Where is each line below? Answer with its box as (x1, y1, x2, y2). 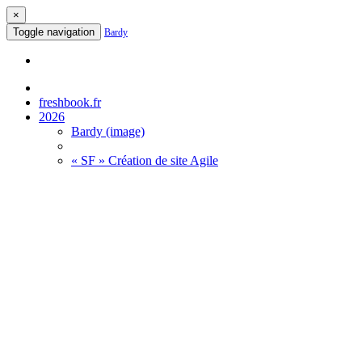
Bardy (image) (71, 124, 145, 138)
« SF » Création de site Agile (71, 154, 218, 167)
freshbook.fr (39, 95, 101, 109)
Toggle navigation (13, 26, 95, 38)
